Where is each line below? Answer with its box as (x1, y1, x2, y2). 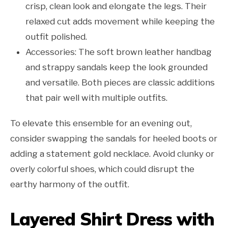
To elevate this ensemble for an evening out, (10, 118, 192, 129)
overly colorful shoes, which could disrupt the (10, 164, 194, 175)
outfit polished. (25, 32, 87, 42)
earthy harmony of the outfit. (10, 179, 129, 190)
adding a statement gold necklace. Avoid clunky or (10, 149, 214, 159)
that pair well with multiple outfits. (25, 93, 167, 103)
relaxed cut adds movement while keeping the (25, 16, 215, 27)
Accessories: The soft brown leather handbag (25, 47, 212, 58)
